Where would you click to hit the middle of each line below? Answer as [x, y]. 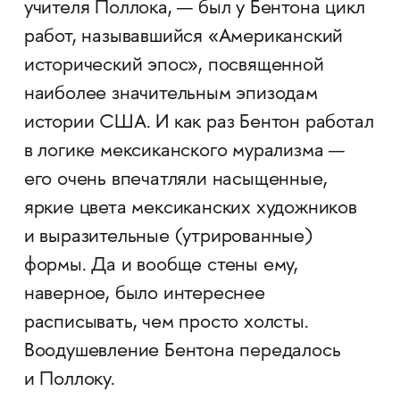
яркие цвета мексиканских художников [190, 209]
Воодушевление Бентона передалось [182, 352]
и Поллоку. [69, 381]
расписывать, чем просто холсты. [166, 324]
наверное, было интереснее [144, 295]
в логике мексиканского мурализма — [184, 152]
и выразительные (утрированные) [168, 238]
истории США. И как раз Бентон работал [199, 124]
